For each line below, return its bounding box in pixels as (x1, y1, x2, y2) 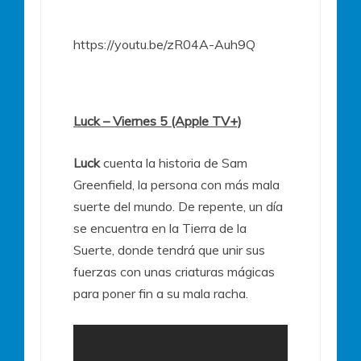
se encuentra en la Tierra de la (73, 220, 247, 237)
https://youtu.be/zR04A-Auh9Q (73, 36, 255, 53)
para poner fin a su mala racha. (73, 285, 248, 302)
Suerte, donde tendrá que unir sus (73, 242, 265, 259)
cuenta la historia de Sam (100, 155, 247, 172)
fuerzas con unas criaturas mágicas (73, 263, 275, 280)
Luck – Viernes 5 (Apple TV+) (73, 113, 242, 130)
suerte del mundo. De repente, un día (73, 198, 283, 215)
